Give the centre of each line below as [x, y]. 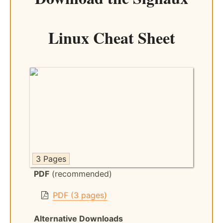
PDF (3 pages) [80, 195]
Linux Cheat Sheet [111, 37]
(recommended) [81, 173]
